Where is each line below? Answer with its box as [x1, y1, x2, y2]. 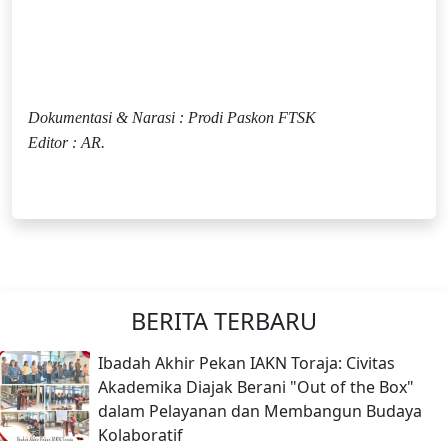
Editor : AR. [28, 134, 105, 151]
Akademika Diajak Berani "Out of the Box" [98, 376, 414, 398]
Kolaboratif [98, 424, 183, 446]
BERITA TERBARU [131, 305, 317, 337]
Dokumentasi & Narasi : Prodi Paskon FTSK [28, 109, 316, 126]
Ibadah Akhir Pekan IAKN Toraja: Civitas [98, 352, 395, 374]
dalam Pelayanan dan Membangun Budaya [98, 400, 422, 422]
